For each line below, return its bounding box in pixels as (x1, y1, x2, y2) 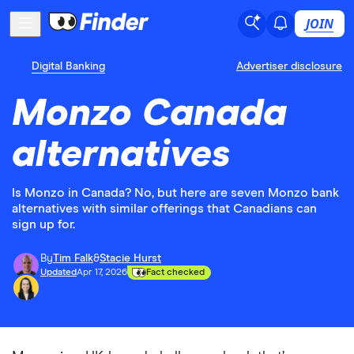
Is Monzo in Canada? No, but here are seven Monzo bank (12, 186, 339, 199)
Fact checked (146, 268, 205, 277)
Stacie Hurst (100, 253, 161, 264)
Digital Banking (32, 61, 105, 72)
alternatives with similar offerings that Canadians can (12, 202, 317, 215)
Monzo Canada (12, 95, 287, 133)
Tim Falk (53, 253, 93, 264)
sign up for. (12, 218, 75, 231)
